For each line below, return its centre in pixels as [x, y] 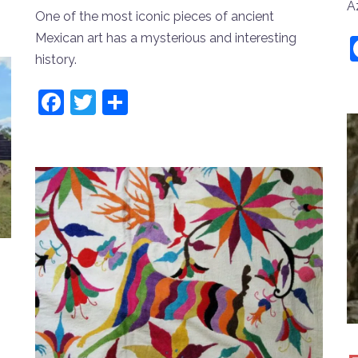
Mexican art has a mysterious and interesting [166, 38]
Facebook [121, 102]
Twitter [137, 102]
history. [56, 60]
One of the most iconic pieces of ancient [155, 17]
